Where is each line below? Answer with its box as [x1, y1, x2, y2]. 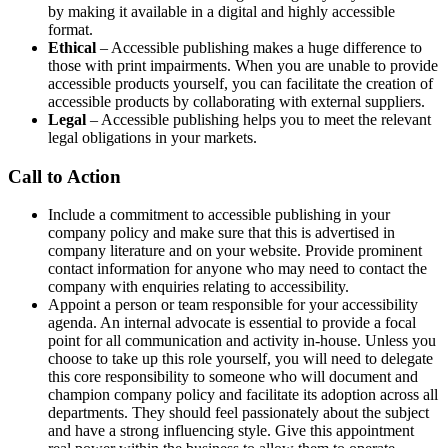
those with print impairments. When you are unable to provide [48, 56, 438, 74]
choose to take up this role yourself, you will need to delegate [48, 350, 433, 368]
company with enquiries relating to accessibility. [48, 278, 349, 296]
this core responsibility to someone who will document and [48, 368, 418, 386]
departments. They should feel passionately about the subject [48, 404, 429, 422]
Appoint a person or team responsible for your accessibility [48, 296, 418, 314]
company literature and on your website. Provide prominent [48, 242, 422, 260]
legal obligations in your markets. [48, 128, 257, 146]
